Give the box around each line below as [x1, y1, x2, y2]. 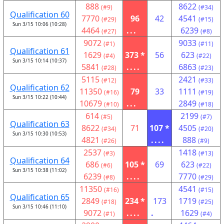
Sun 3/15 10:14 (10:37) [12, 57, 66, 64]
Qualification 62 [9, 82, 69, 93]
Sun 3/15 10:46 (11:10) [12, 203, 66, 210]
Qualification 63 [9, 118, 69, 129]
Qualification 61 [9, 45, 69, 56]
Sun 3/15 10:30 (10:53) [12, 130, 66, 137]
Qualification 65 [9, 191, 69, 202]
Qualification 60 [9, 9, 69, 20]
